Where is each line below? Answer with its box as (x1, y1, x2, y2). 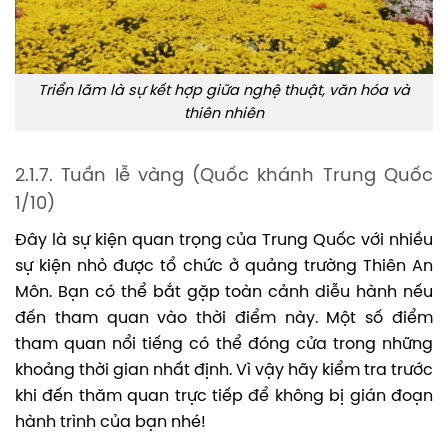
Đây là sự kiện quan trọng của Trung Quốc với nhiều (15, 232, 433, 250)
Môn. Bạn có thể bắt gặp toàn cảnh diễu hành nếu (15, 284, 433, 302)
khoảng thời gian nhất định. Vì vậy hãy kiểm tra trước (15, 362, 433, 380)
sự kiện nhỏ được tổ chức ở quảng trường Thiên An (15, 258, 433, 276)
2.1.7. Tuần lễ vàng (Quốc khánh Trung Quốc (15, 167, 433, 187)
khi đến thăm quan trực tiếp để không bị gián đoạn (15, 388, 433, 406)
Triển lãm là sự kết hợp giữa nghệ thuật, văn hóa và (38, 82, 410, 99)
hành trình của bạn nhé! (15, 414, 206, 432)
